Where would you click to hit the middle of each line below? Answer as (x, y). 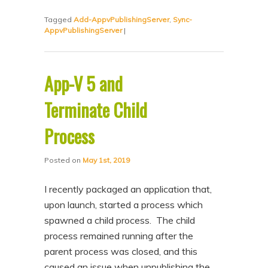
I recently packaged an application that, (128, 189)
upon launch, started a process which (124, 205)
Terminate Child (96, 110)
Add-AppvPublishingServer (122, 19)
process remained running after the (119, 236)
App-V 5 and (84, 83)
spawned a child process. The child (120, 220)
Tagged (59, 19)
